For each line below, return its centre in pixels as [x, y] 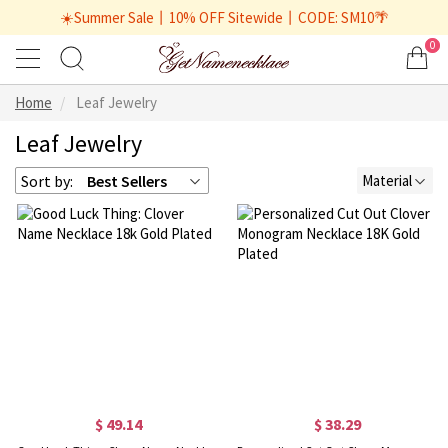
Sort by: [47, 180]
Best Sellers [127, 180]
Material [387, 180]
